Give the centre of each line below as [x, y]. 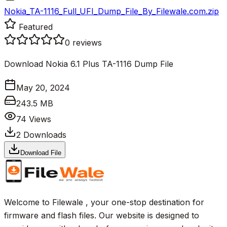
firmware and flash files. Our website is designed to [102, 215]
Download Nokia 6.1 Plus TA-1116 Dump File [89, 64]
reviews [87, 42]
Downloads [44, 135]
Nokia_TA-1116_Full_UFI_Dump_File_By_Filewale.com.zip [111, 11]
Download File [41, 153]
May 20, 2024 [43, 87]
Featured [34, 27]
